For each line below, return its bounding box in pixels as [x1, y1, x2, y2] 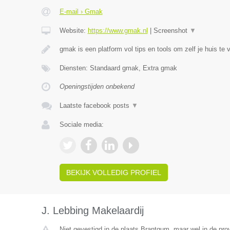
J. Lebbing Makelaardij [41, 205, 144, 216]
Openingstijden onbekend [59, 83, 135, 90]
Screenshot [153, 27, 189, 34]
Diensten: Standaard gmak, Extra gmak [59, 64, 177, 72]
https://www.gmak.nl [87, 27, 148, 34]
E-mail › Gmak [59, 8, 103, 15]
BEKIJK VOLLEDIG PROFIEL [66, 168, 161, 177]
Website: [59, 27, 88, 34]
